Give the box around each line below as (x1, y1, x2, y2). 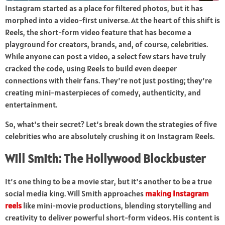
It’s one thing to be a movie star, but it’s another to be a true (5, 176, 212, 187)
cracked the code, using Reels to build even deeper (5, 63, 177, 74)
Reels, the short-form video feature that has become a (5, 27, 191, 38)
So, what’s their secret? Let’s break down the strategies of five (5, 119, 217, 130)
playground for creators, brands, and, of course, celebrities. (5, 39, 208, 50)
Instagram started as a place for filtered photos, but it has (5, 3, 203, 14)
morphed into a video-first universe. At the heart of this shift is (5, 15, 220, 26)
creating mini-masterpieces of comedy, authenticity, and (5, 87, 201, 98)
